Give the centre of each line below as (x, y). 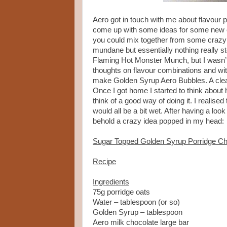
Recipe (104, 162)
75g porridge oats (121, 192)
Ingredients (111, 182)
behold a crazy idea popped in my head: (158, 121)
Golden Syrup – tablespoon (138, 213)
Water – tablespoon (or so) (136, 202)
